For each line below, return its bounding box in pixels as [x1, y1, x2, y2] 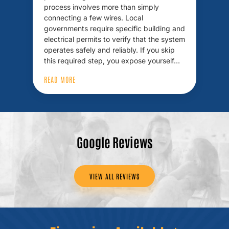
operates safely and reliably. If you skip [44, 45, 175, 54]
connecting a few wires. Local [44, 13, 143, 22]
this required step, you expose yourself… [44, 56, 180, 65]
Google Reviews [76, 133, 153, 150]
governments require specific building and [44, 24, 185, 33]
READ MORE [44, 75, 76, 84]
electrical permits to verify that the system [44, 35, 185, 43]
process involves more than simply [44, 3, 159, 11]
